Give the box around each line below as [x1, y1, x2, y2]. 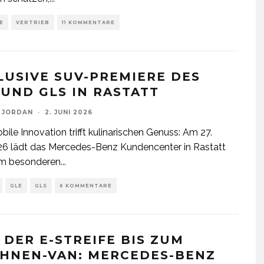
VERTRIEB [16, 19, 49, 25]
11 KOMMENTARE [62, 19, 115, 25]
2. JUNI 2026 [45, 108, 93, 116]
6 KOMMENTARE [60, 183, 112, 189]
